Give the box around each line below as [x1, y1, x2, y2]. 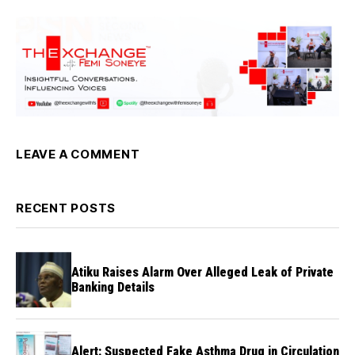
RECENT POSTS [16, 200, 116, 216]
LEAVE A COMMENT [16, 147, 140, 162]
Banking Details [71, 280, 155, 296]
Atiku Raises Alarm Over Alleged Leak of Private [71, 265, 334, 281]
